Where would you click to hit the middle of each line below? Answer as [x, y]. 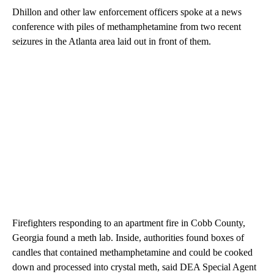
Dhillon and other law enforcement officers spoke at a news [127, 12]
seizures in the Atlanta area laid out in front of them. [112, 41]
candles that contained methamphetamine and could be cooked [132, 252]
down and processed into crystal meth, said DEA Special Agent [134, 267]
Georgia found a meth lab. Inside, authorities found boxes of [128, 237]
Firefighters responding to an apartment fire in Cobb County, [129, 223]
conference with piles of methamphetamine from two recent [127, 26]
